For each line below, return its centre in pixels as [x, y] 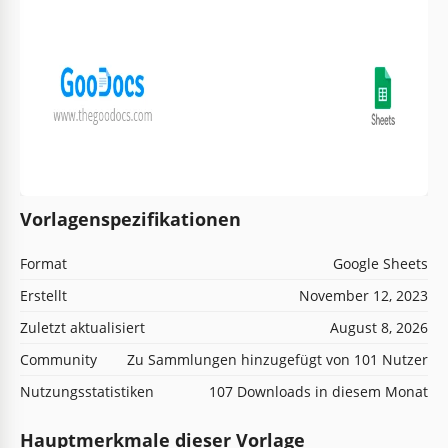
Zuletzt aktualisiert [82, 327]
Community [58, 359]
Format [43, 263]
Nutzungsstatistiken [87, 391]
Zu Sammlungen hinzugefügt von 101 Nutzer [277, 359]
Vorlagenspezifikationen [130, 218]
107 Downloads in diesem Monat [318, 391]
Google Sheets [380, 263]
